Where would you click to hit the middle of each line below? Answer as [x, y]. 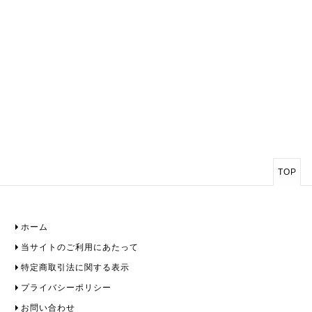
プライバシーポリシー [66, 288]
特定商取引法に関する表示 [75, 268]
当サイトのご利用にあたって [80, 248]
